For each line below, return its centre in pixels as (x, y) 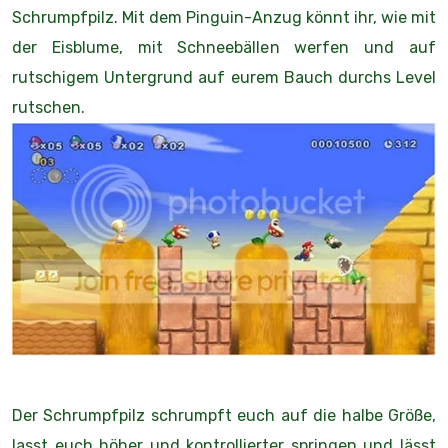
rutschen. (48, 108)
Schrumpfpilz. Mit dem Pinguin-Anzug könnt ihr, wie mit (224, 18)
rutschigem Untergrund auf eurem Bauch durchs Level (224, 78)
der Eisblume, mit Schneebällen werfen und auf (224, 48)
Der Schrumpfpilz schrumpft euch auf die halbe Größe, (224, 415)
